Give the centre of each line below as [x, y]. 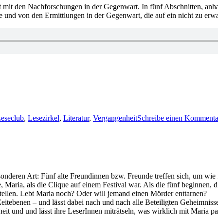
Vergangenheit [115, 118]
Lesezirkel [44, 118]
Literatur [76, 118]
